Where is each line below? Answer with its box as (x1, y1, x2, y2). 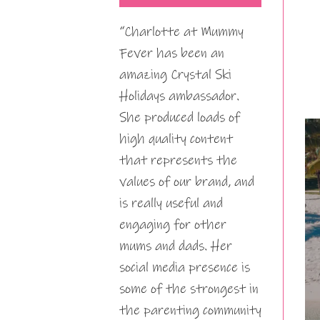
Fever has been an (119, 45, 224, 61)
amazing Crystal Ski (119, 66, 231, 83)
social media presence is (119, 259, 250, 276)
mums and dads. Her (119, 238, 232, 254)
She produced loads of (119, 109, 240, 126)
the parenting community (119, 302, 261, 319)
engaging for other (119, 216, 226, 233)
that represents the (119, 152, 237, 169)
